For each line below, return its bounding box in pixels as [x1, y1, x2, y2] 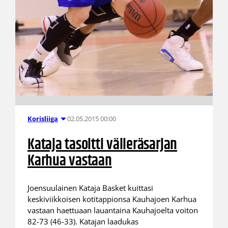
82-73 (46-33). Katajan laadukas [27, 216, 138, 227]
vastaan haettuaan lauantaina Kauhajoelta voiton [27, 205, 198, 216]
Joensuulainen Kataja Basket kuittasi [27, 183, 153, 193]
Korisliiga [27, 114, 58, 124]
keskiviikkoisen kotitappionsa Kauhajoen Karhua [27, 194, 196, 205]
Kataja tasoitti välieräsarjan [27, 132, 178, 157]
